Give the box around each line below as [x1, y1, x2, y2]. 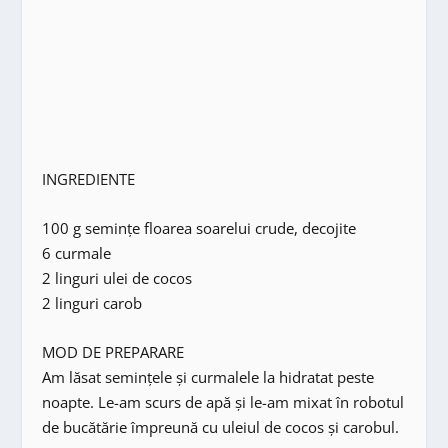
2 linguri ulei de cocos [42, 267, 193, 288]
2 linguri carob [42, 292, 143, 313]
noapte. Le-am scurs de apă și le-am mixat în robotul [42, 391, 405, 412]
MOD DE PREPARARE [42, 341, 185, 362]
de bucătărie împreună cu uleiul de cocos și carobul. [42, 416, 400, 437]
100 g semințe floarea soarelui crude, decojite [42, 217, 357, 238]
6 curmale [42, 242, 112, 263]
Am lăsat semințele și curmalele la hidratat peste [42, 366, 375, 387]
